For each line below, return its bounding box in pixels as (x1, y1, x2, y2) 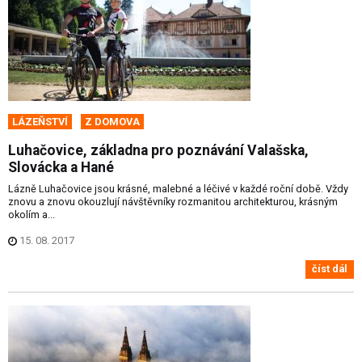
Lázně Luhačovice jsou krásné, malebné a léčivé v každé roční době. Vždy (8, 182, 348, 195)
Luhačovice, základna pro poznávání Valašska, (8, 141, 309, 158)
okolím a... (8, 208, 55, 221)
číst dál (312, 263, 347, 276)
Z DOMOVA (85, 115, 140, 128)
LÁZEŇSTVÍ (12, 115, 68, 128)
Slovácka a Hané (8, 158, 114, 175)
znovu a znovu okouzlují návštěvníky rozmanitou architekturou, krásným (8, 195, 338, 208)
